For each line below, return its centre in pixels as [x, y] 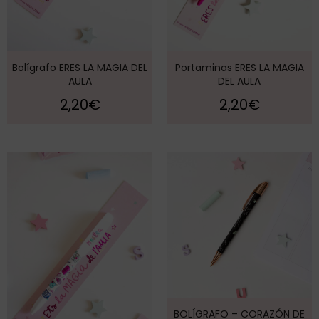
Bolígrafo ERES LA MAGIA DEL [80, 68]
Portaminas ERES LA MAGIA [239, 68]
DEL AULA [239, 82]
